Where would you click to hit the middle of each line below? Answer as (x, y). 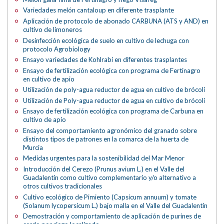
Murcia (33, 147)
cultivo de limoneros (53, 29)
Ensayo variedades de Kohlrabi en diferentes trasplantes (105, 60)
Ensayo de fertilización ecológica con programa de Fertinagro (112, 70)
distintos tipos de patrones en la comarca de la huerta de (106, 139)
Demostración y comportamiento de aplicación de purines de (112, 216)
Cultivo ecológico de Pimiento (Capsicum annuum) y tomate (110, 197)
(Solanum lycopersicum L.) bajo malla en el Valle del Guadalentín (115, 205)
